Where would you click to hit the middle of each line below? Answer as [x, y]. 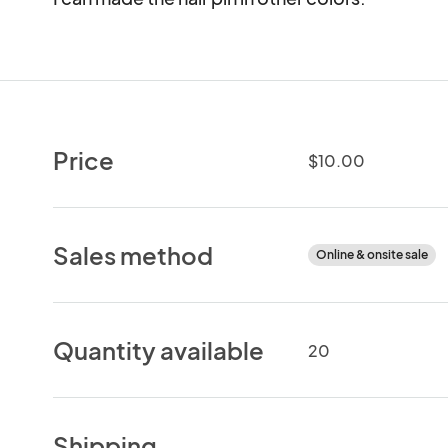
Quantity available [159, 349]
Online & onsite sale [371, 254]
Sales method [133, 254]
